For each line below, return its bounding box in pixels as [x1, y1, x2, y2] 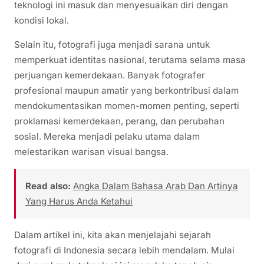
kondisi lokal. [14, 15, 69, 27]
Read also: [25, 180, 71, 192]
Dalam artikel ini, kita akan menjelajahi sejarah [14, 229, 211, 240]
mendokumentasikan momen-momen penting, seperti [14, 100, 239, 112]
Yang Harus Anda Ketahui [25, 195, 133, 207]
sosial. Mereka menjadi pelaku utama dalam [14, 131, 200, 143]
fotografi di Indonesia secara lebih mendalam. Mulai [14, 244, 235, 256]
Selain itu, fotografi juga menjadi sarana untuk [14, 39, 210, 51]
